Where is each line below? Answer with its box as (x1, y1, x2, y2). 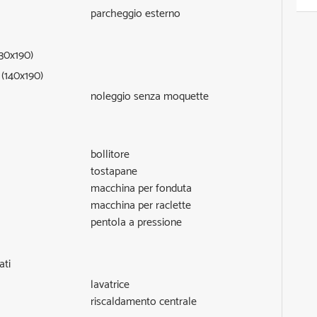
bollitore (91, 145, 130, 165)
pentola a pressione (91, 213, 183, 233)
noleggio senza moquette (91, 87, 209, 107)
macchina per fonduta (91, 179, 192, 199)
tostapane (91, 162, 138, 182)
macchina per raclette (91, 196, 192, 216)
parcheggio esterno (91, 4, 181, 24)
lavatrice (91, 275, 130, 295)
